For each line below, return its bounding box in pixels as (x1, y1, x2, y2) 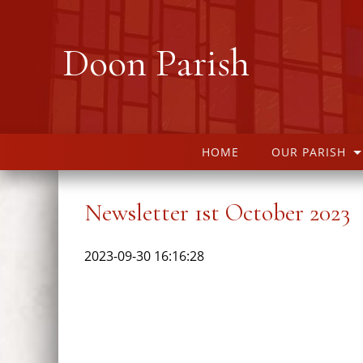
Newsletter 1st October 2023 (84, 198, 350, 228)
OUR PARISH (271, 144, 346, 160)
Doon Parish (62, 39, 250, 87)
